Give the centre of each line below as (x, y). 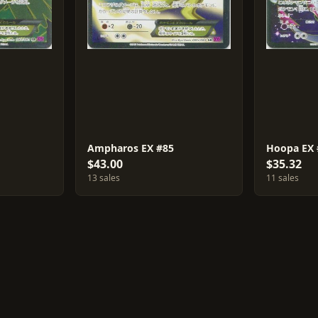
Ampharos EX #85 (130, 148)
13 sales (103, 178)
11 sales (283, 178)
